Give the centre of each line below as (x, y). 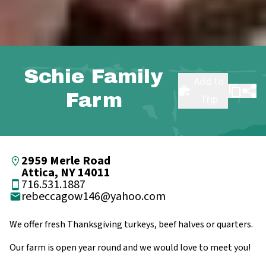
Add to (209, 81)
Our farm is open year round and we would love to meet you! (130, 247)
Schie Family (94, 76)
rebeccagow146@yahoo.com (94, 196)
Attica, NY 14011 (66, 172)
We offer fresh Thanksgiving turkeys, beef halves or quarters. (131, 224)
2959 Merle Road (66, 161)
